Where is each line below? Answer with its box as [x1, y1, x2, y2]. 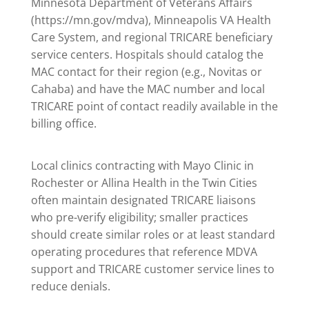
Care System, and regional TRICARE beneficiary [30, 30, 272, 46]
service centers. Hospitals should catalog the [30, 47, 263, 63]
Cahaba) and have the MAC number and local [30, 81, 265, 97]
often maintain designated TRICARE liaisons [30, 192, 256, 208]
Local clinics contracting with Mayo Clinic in [30, 157, 254, 173]
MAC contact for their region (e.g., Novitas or [30, 64, 262, 80]
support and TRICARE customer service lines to [30, 261, 275, 277]
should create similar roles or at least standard [30, 226, 275, 242]
